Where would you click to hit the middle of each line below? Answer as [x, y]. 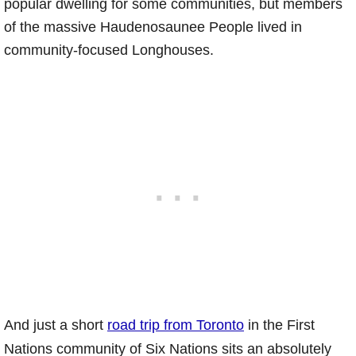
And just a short [56, 325]
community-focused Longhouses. [109, 50]
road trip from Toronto [176, 325]
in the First [279, 325]
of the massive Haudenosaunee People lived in [153, 27]
